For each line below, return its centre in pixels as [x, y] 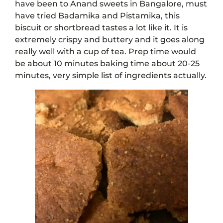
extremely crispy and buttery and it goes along [110, 40]
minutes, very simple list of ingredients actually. [111, 76]
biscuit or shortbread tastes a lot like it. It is [101, 28]
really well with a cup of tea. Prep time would [106, 52]
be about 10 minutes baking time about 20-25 [107, 64]
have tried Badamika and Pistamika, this [97, 16]
